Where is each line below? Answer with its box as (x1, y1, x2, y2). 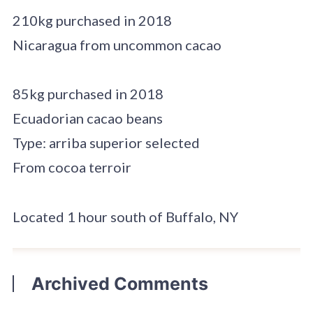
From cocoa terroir (12, 159, 131, 176)
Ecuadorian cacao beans (12, 110, 163, 127)
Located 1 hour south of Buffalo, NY (12, 208, 238, 226)
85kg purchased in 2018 (12, 85, 163, 103)
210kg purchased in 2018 (12, 11, 172, 29)
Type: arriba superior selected (12, 134, 200, 152)
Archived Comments (31, 272, 208, 294)
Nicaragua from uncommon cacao (12, 36, 221, 53)
